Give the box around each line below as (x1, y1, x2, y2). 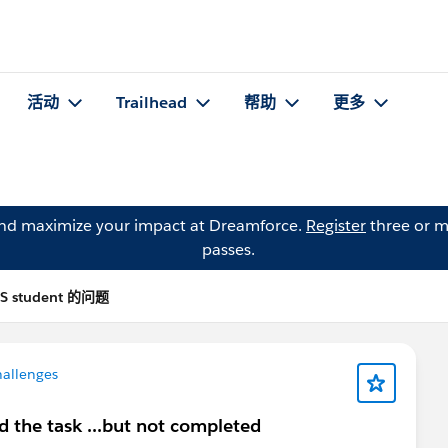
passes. (201, 239, 255, 260)
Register (306, 215, 366, 236)
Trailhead (116, 92, 187, 114)
